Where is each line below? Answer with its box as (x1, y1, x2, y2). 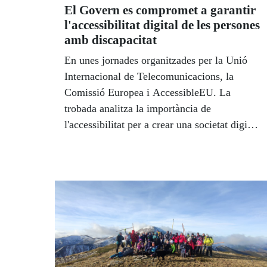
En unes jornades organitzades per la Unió (64, 54, 247, 67)
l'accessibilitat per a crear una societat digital (64, 119, 258, 131)
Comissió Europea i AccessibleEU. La (64, 86, 231, 99)
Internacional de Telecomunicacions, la (64, 70, 234, 83)
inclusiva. (64, 135, 109, 147)
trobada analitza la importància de (64, 103, 211, 115)
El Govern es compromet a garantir (64, 3, 256, 18)
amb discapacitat (64, 33, 160, 48)
